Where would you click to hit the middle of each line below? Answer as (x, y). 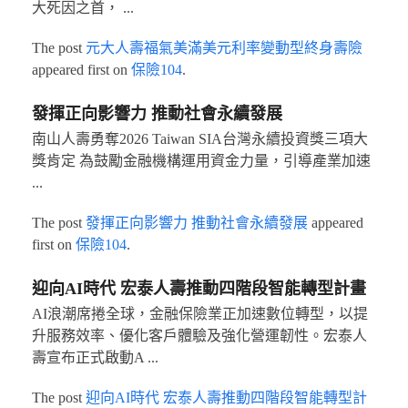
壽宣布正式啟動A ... (95, 357)
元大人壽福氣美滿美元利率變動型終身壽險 (224, 47)
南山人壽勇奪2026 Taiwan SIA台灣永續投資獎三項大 (199, 138)
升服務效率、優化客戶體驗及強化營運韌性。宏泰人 (199, 335)
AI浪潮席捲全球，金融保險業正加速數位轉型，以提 (199, 313)
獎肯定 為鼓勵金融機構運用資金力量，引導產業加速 (201, 160)
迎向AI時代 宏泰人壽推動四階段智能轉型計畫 (199, 288)
